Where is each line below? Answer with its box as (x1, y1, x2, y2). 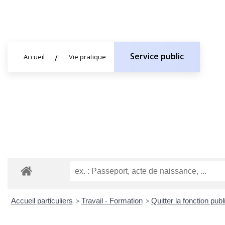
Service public (130, 50, 184, 62)
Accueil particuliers (11, 196, 73, 205)
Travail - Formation (81, 196, 143, 205)
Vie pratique (69, 52, 106, 61)
